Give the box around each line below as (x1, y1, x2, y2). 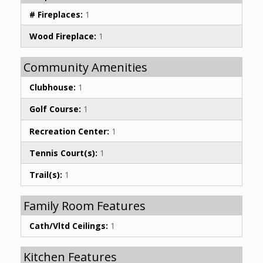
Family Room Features (23, 197, 146, 214)
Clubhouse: (29, 82, 76, 93)
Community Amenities (23, 59, 147, 75)
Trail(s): (29, 168, 62, 180)
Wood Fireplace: (29, 31, 96, 42)
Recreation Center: (29, 125, 109, 137)
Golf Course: (29, 103, 81, 115)
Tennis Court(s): (29, 147, 97, 159)
